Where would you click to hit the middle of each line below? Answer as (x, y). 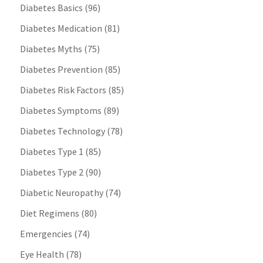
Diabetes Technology (62, 131)
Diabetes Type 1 (51, 152)
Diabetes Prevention (61, 70)
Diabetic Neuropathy (61, 193)
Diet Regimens (49, 213)
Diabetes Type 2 (51, 172)
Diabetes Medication (61, 28)
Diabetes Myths (51, 49)
